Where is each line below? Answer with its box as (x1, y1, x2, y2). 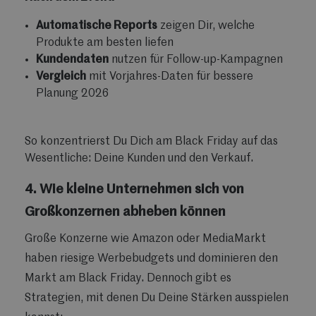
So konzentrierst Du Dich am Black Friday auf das (25, 135, 278, 147)
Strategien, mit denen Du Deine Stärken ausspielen (25, 292, 288, 304)
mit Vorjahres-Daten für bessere (86, 71, 253, 83)
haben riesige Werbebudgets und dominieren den (25, 253, 278, 265)
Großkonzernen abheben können (25, 205, 226, 219)
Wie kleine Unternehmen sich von (39, 183, 244, 196)
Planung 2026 (36, 87, 109, 99)
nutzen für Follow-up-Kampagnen (109, 54, 283, 66)
